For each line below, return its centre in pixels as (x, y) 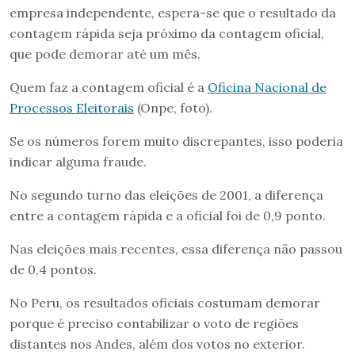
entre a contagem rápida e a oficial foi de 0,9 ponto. (168, 216)
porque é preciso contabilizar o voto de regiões (154, 324)
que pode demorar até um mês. (105, 54)
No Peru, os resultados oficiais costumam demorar (165, 303)
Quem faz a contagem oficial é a (109, 88)
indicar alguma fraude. (78, 162)
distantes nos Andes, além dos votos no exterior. (157, 344)
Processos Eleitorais (72, 108)
